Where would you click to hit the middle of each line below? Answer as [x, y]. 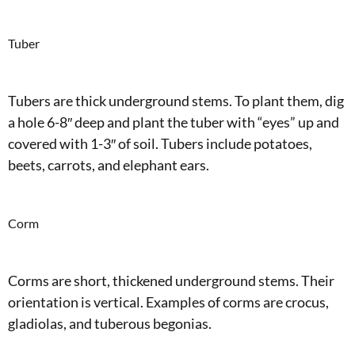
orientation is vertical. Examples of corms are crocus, [168, 302]
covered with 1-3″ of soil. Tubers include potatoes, [160, 143]
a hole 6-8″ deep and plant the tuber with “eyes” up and [174, 122]
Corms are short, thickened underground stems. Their [171, 281]
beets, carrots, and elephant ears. [109, 165]
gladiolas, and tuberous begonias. [110, 323]
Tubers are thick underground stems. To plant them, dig [176, 101]
